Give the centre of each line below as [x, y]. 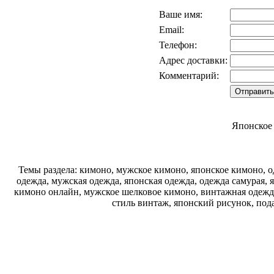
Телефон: [178, 45]
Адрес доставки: [193, 61]
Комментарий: [189, 76]
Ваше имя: [181, 15]
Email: [172, 30]
